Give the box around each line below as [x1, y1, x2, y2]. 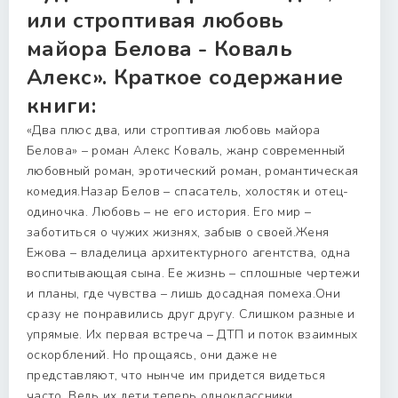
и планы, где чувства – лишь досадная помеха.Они [27, 285, 341, 302]
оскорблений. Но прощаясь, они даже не [27, 346, 277, 363]
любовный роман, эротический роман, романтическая [27, 163, 359, 179]
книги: [27, 92, 96, 120]
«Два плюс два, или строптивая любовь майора [27, 122, 321, 139]
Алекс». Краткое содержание [27, 63, 344, 92]
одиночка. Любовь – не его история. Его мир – [27, 203, 312, 220]
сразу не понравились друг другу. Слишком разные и [27, 306, 355, 322]
